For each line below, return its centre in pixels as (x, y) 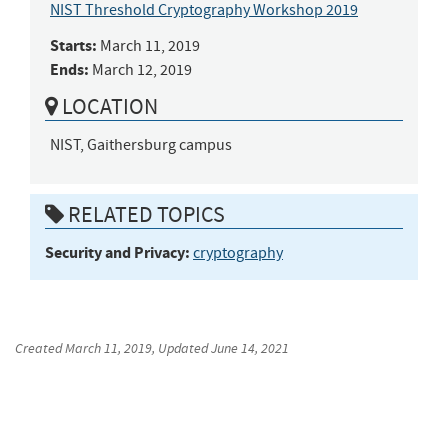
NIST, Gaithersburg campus (141, 145)
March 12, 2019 (142, 70)
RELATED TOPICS (144, 214)
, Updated (181, 347)
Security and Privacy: (117, 252)
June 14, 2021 (250, 347)
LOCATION (108, 107)
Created (40, 347)
